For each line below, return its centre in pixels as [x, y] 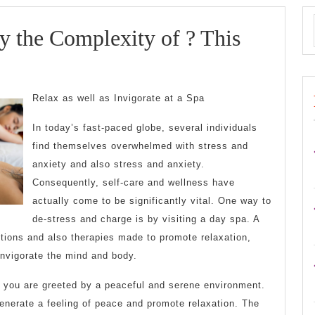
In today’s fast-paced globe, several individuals [145, 128]
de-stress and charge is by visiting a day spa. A [146, 219]
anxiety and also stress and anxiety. [118, 165]
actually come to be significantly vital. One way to [152, 201]
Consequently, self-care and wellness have [134, 183]
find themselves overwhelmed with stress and [140, 146]
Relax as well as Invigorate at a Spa [118, 98]
